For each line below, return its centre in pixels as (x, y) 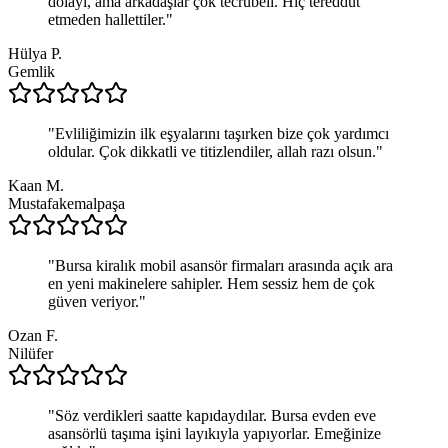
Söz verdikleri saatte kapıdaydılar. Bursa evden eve (215, 415)
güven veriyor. (93, 301)
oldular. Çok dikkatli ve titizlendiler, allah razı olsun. (212, 151)
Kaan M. (36, 185)
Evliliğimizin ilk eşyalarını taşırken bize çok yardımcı (222, 133)
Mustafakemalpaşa (66, 203)
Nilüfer (30, 353)
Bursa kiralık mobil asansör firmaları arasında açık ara (224, 265)
